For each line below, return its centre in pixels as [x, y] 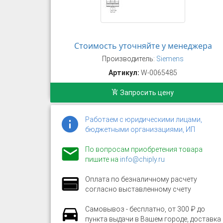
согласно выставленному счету [138, 189]
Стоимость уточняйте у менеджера [143, 46]
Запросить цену [146, 93]
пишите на [103, 159]
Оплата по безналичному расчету [141, 179]
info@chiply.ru [142, 159]
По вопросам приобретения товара [144, 149]
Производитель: [129, 59]
